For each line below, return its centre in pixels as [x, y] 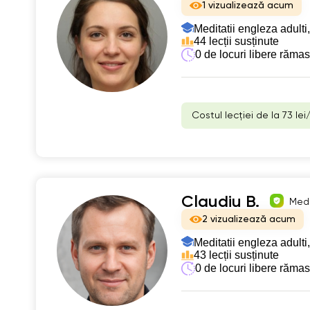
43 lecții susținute [236, 255]
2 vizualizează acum [249, 219]
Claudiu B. [220, 202]
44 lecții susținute [236, 41]
